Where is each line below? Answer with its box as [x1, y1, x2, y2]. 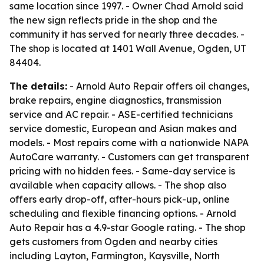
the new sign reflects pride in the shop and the [9, 14, 217, 26]
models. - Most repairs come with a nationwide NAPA [9, 137, 249, 148]
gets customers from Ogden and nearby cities [9, 236, 217, 247]
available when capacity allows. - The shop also [9, 179, 226, 191]
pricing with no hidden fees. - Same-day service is [9, 165, 235, 177]
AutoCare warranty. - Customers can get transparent [9, 151, 249, 163]
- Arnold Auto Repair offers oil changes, [67, 80, 249, 92]
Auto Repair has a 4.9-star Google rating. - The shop [9, 222, 246, 233]
